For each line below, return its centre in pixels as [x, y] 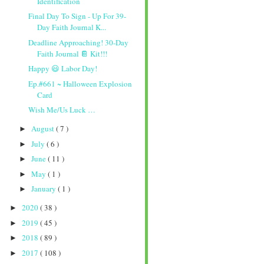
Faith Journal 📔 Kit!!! [72, 53]
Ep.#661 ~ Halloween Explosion [80, 83]
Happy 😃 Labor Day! [63, 69]
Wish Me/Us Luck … [62, 110]
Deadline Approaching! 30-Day [79, 42]
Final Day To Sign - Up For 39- [77, 16]
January [44, 189]
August [43, 129]
